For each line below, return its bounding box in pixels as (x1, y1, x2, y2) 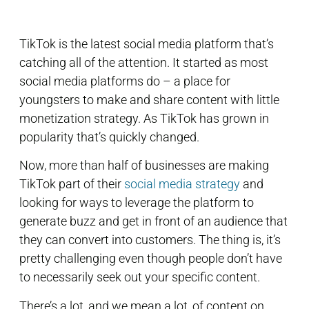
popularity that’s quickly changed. (19, 130, 202, 144)
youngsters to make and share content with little (19, 92, 279, 107)
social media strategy (124, 177, 240, 192)
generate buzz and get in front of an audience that (19, 214, 288, 229)
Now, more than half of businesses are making (19, 158, 269, 173)
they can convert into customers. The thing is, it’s (19, 232, 281, 248)
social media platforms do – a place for (19, 74, 230, 88)
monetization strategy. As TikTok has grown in (19, 111, 269, 126)
